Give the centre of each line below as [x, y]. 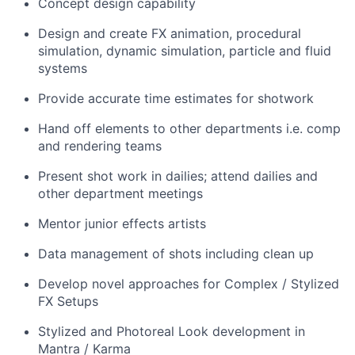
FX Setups [68, 301]
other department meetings [120, 193]
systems [63, 68]
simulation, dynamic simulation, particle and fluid [185, 51]
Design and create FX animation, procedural [170, 33]
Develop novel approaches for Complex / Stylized [189, 284]
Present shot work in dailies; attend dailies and [178, 176]
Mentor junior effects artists [122, 223]
